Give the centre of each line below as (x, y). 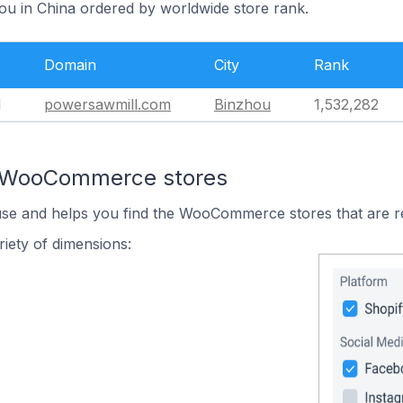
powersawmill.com (107, 104)
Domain (70, 65)
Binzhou (242, 104)
